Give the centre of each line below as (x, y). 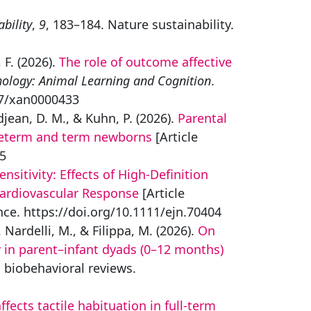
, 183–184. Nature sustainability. (140, 24)
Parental (202, 118)
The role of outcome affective (145, 62)
